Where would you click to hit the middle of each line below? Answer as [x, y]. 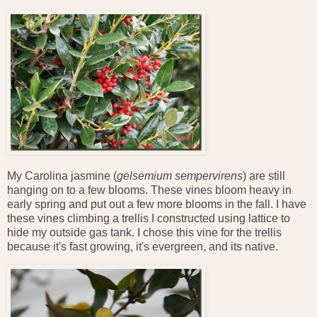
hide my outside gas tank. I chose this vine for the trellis [144, 233]
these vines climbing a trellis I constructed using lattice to [149, 219]
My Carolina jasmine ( [62, 176]
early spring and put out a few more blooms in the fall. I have [157, 204]
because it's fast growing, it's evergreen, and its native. [143, 247]
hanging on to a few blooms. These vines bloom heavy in [149, 190]
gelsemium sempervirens [180, 176]
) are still [264, 176]
